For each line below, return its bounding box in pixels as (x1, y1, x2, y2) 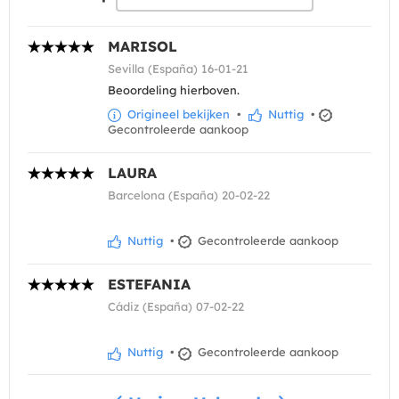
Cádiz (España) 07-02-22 (108, 299, 244, 314)
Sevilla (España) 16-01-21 (108, 61, 248, 77)
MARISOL (108, 37, 177, 56)
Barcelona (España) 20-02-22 (108, 188, 270, 203)
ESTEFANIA (108, 275, 191, 294)
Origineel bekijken (124, 107, 230, 122)
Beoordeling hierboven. (108, 83, 240, 98)
